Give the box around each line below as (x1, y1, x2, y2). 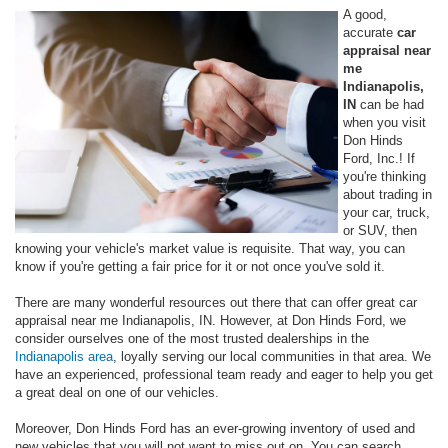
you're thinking (343, 168, 426, 184)
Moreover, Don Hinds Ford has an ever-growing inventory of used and (15, 420, 415, 436)
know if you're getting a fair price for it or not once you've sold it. (15, 258, 385, 274)
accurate (343, 24, 397, 40)
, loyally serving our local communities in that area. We (113, 348, 431, 364)
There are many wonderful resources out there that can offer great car (15, 294, 417, 310)
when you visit (343, 114, 426, 130)
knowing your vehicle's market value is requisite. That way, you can (15, 240, 405, 256)
